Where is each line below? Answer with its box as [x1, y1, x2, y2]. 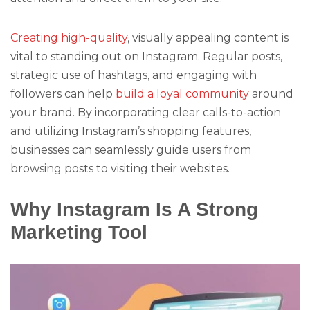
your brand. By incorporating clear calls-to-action [10, 105, 281, 119]
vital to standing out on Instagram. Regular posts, [10, 49, 282, 63]
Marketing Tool [10, 220, 147, 243]
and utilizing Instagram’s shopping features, [10, 124, 251, 138]
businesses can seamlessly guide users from [10, 143, 251, 156]
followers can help [10, 86, 116, 100]
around [249, 86, 293, 100]
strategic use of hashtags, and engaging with [10, 68, 257, 82]
